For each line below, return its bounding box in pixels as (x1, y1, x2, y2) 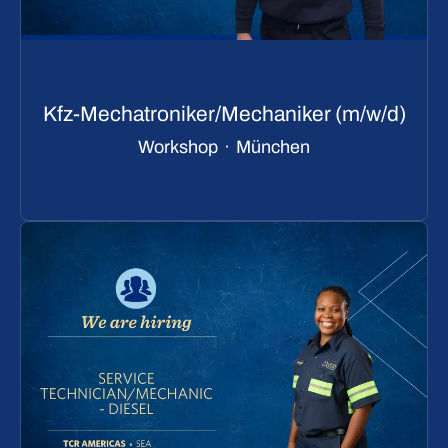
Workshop (138, 137, 218, 158)
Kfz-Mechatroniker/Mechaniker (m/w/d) (42, 103, 406, 126)
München (236, 137, 310, 158)
